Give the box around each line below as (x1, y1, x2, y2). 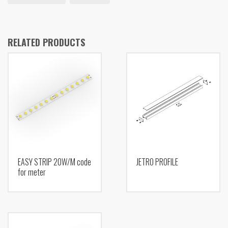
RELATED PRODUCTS (8, 35, 85, 49)
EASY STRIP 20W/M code (18, 155, 91, 168)
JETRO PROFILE (136, 155, 178, 168)
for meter (18, 165, 46, 178)
